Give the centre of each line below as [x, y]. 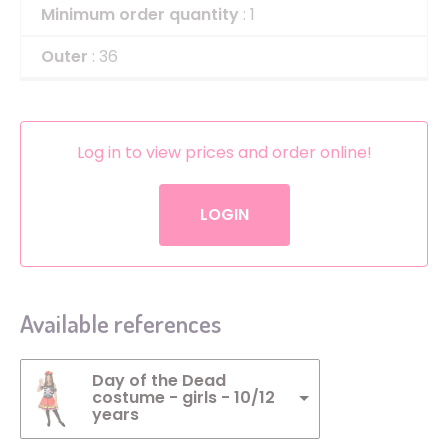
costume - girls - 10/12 [183, 398]
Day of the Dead [159, 381]
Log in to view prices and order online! [224, 152]
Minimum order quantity [140, 14]
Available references [120, 322]
